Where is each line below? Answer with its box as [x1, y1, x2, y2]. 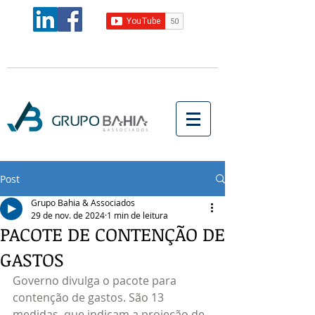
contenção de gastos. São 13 [13, 290, 167, 305]
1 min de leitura [107, 210, 168, 221]
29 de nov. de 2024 [31, 210, 105, 221]
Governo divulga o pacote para [13, 273, 179, 288]
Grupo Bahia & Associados [31, 197, 135, 208]
